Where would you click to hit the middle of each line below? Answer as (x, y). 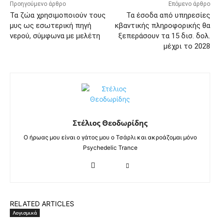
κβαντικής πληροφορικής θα (162, 26)
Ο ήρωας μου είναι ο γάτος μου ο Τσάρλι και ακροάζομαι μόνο (110, 137)
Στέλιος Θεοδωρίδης (110, 123)
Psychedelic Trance (110, 148)
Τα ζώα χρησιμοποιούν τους (58, 15)
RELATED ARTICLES (42, 204)
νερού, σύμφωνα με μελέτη (55, 36)
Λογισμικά (25, 213)
